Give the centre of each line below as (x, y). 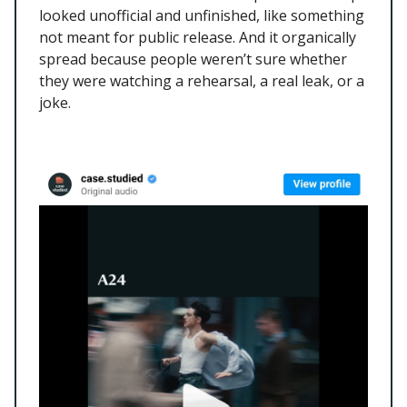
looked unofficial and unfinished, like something (202, 15)
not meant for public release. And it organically (198, 37)
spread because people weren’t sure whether (193, 59)
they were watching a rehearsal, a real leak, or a (202, 80)
